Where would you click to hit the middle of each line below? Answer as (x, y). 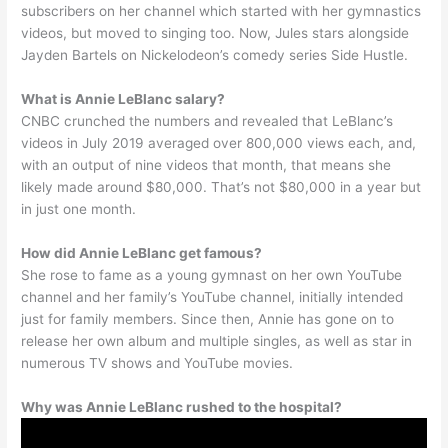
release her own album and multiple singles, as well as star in (217, 341)
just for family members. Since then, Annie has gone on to (208, 319)
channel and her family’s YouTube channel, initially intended (212, 297)
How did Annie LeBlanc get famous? (142, 253)
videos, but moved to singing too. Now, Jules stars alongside (215, 33)
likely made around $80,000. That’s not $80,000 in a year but (221, 187)
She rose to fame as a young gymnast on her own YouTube (212, 275)
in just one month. (79, 209)
